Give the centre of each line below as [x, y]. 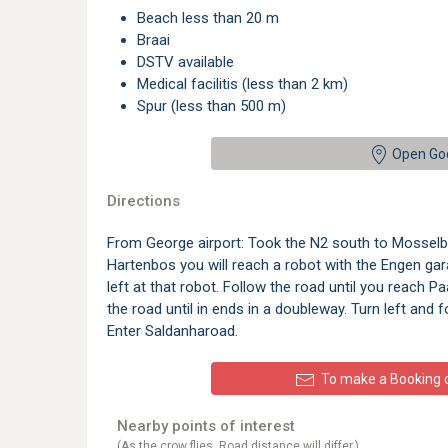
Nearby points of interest [206, 426]
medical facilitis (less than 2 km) [248, 84]
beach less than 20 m [212, 18]
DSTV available [190, 62]
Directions [143, 201]
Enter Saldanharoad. [172, 331]
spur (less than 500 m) [216, 106]
